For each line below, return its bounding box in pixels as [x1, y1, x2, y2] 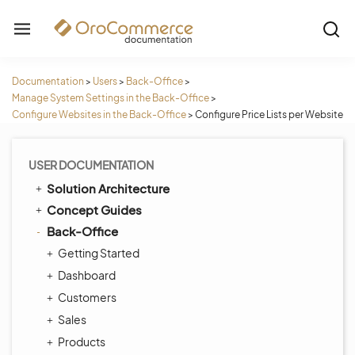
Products [58, 334, 105, 349]
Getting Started [58, 246, 139, 260]
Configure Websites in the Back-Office [12, 109, 186, 120]
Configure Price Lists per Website [195, 109, 343, 120]
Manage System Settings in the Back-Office [12, 92, 209, 104]
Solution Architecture [47, 181, 170, 196]
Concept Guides [47, 202, 142, 217]
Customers [58, 290, 116, 304]
